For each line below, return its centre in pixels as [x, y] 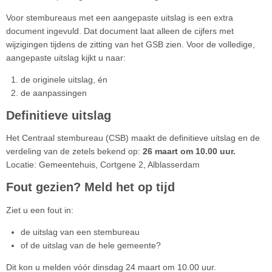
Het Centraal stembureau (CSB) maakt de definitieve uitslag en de [133, 138]
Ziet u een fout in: [40, 210]
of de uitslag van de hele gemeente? [91, 245]
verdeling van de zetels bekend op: [74, 151]
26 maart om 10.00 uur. [189, 151]
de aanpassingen [54, 93]
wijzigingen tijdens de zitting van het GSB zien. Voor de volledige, [131, 45]
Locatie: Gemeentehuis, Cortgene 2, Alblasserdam [103, 165]
